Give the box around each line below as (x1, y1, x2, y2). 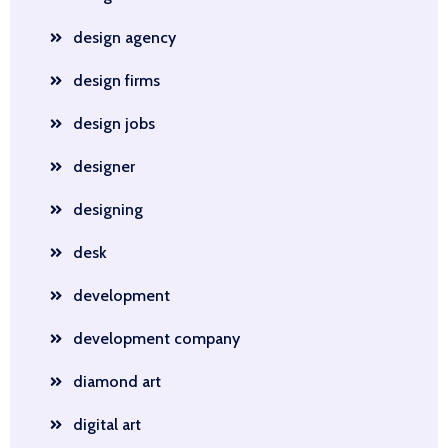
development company (73, 329, 240, 348)
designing (73, 200, 143, 219)
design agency (73, 28, 176, 47)
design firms (73, 71, 160, 90)
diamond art (73, 372, 161, 391)
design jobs (73, 114, 155, 133)
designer (73, 157, 135, 176)
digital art (73, 415, 141, 434)
